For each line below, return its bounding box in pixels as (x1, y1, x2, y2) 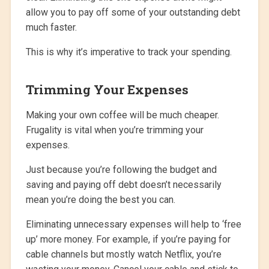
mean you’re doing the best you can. (25, 194, 175, 206)
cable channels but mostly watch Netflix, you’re (25, 249, 222, 261)
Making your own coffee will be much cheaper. (25, 109, 219, 121)
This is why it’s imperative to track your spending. (25, 46, 232, 58)
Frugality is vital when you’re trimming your (25, 124, 204, 136)
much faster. (25, 22, 77, 34)
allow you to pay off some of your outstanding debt (25, 7, 240, 19)
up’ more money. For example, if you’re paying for (25, 234, 231, 246)
